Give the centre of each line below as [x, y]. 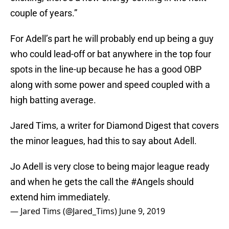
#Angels [148, 182]
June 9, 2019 [142, 211]
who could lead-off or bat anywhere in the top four [111, 54]
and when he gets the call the [71, 182]
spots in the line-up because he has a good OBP [106, 70]
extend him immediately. [60, 197]
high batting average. [53, 100]
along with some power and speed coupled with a [110, 85]
